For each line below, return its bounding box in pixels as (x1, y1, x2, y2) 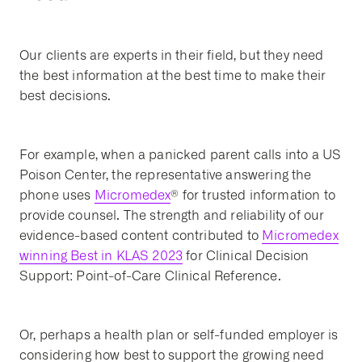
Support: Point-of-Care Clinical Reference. (19, 268, 281, 284)
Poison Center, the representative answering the (19, 167, 312, 183)
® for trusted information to (170, 187, 335, 204)
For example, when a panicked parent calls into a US (19, 147, 342, 163)
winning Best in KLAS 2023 (19, 248, 183, 264)
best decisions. (19, 88, 112, 104)
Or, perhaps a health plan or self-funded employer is (19, 327, 339, 343)
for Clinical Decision (186, 248, 309, 264)
